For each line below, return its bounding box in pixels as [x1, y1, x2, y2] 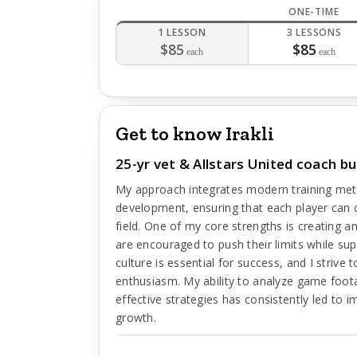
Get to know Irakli [116, 122, 274, 145]
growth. [116, 310, 156, 325]
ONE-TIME [288, 5, 339, 18]
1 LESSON [157, 25, 207, 39]
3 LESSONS [286, 25, 342, 39]
